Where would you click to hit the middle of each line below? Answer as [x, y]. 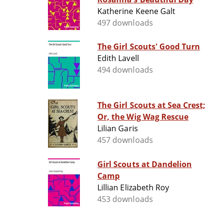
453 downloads [125, 199]
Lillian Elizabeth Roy [133, 188]
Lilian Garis [118, 129]
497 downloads [125, 23]
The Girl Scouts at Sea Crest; [152, 105]
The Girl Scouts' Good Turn [149, 47]
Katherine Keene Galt [136, 11]
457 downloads [125, 140]
